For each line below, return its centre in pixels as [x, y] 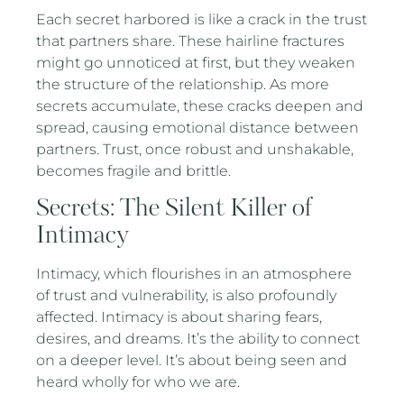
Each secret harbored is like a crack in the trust [202, 19]
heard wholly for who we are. [138, 381]
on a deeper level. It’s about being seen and [192, 360]
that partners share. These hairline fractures [191, 41]
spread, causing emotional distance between [198, 127]
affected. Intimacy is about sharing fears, [179, 317]
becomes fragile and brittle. [134, 170]
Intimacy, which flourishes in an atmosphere [194, 273]
